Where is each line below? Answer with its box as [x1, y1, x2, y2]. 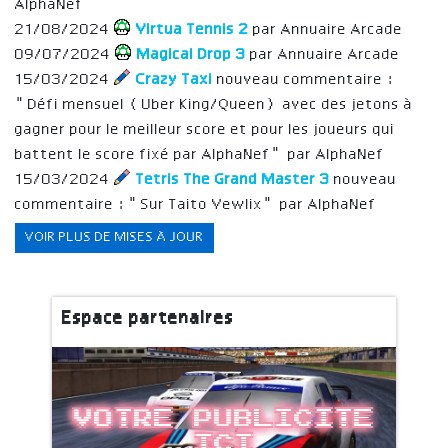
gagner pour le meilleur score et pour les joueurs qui [15, 121, 395, 138]
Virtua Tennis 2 [132, 21, 253, 38]
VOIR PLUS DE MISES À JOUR [25, 229, 204, 245]
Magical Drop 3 [133, 46, 250, 63]
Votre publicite [73, 408, 374, 429]
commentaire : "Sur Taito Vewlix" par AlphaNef [15, 196, 377, 213]
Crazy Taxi [132, 71, 217, 88]
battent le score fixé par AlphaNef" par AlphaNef [15, 146, 385, 163]
